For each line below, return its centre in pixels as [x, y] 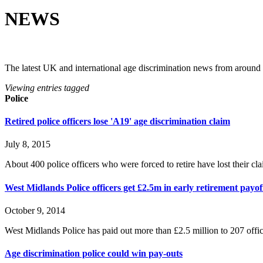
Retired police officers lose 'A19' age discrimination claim [117, 122]
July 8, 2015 [28, 144]
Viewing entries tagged [47, 87]
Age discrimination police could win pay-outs [94, 254]
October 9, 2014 [35, 210]
